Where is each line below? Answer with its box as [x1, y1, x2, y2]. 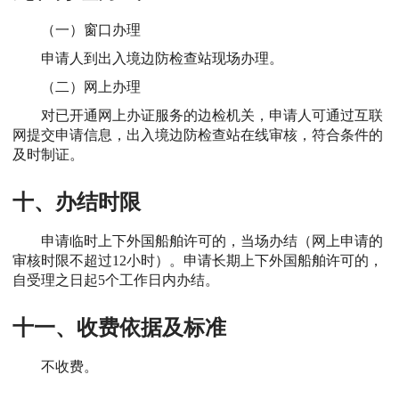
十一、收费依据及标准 [12, 315, 226, 339]
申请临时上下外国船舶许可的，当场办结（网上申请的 [41, 232, 383, 248]
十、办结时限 [12, 190, 141, 214]
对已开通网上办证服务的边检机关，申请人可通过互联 [41, 107, 383, 123]
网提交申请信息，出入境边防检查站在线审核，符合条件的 [12, 126, 383, 142]
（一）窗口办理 [41, 21, 141, 37]
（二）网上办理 [41, 78, 141, 94]
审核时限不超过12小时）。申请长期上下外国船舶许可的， [12, 252, 383, 268]
